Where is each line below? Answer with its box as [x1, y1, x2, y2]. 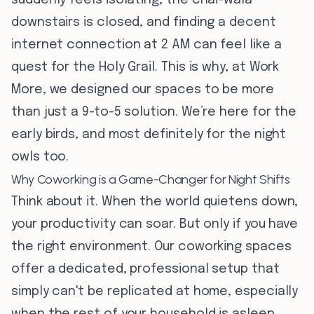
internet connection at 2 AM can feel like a [11, 39, 282, 51]
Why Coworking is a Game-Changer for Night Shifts [11, 172, 290, 187]
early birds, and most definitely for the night [11, 128, 287, 141]
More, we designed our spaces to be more [11, 83, 274, 96]
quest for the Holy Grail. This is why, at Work [11, 61, 280, 74]
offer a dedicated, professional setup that [11, 263, 280, 275]
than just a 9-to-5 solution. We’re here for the [11, 106, 297, 118]
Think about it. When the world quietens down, [11, 196, 299, 208]
